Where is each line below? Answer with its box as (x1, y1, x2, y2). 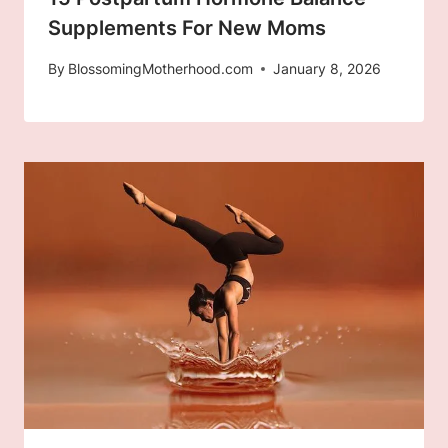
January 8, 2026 (273, 60, 382, 78)
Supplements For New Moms (48, 16, 326, 41)
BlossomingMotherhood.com (68, 60, 254, 78)
